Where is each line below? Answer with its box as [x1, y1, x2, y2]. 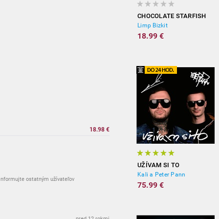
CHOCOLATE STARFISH [137, 12, 206, 20]
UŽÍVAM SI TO [137, 161, 179, 169]
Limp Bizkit [137, 22, 168, 29]
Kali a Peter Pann [137, 171, 186, 178]
